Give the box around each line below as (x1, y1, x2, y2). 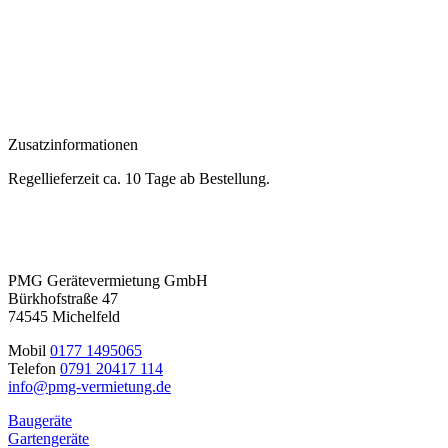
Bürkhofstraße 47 (8, 290, 118, 308)
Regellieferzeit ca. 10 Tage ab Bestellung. (8, 170, 270, 188)
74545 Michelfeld (8, 308, 120, 326)
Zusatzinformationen (8, 136, 138, 154)
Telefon (8, 360, 60, 378)
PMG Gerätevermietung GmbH (8, 272, 208, 290)
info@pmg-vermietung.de (8, 378, 171, 396)
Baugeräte (8, 412, 72, 430)
